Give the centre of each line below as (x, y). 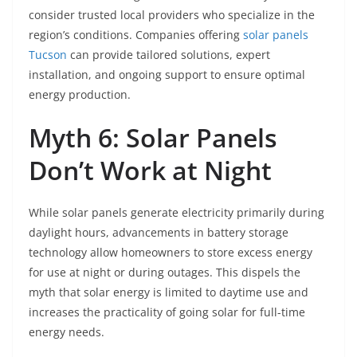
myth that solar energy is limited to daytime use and (169, 292)
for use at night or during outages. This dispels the (165, 273)
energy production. (80, 95)
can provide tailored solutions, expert (169, 55)
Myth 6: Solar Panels (153, 138)
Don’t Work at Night (150, 171)
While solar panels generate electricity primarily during (177, 213)
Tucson (48, 55)
